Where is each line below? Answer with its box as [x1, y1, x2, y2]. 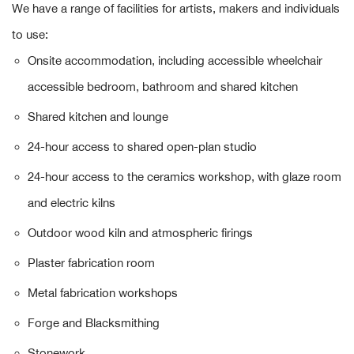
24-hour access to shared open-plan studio [28, 140, 257, 154]
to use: [12, 28, 48, 42]
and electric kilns [28, 196, 119, 210]
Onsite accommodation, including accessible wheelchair [28, 54, 322, 68]
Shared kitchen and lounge [28, 110, 168, 124]
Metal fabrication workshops [28, 286, 179, 300]
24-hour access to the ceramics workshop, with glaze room [28, 170, 341, 184]
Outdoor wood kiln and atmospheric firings [28, 226, 256, 240]
